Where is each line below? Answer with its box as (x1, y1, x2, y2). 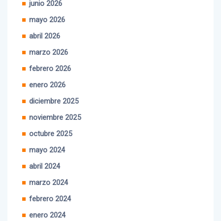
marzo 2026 (29, 37, 68, 46)
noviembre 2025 (29, 103, 81, 111)
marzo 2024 (29, 168, 68, 177)
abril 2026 (29, 21, 60, 30)
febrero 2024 (29, 184, 71, 193)
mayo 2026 (29, 5, 65, 14)
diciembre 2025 (29, 86, 78, 95)
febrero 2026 (29, 54, 71, 63)
